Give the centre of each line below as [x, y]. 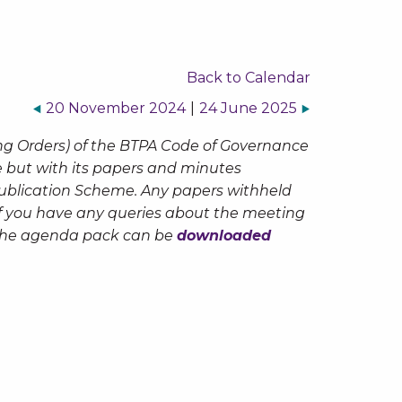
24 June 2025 [248, 108]
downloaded [223, 236]
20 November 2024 [115, 108]
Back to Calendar [248, 78]
